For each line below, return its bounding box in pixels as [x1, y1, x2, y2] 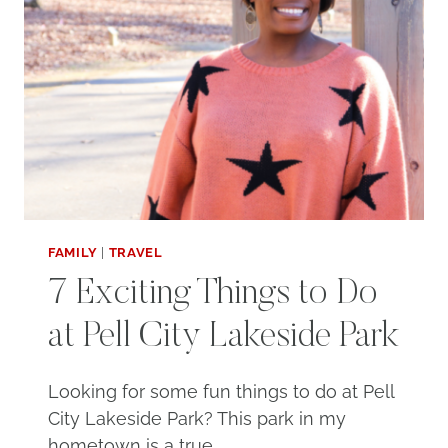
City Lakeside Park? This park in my [48, 408, 346, 430]
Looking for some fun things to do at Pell [48, 381, 394, 403]
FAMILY [48, 244, 98, 260]
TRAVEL [108, 244, 163, 260]
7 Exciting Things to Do [48, 277, 378, 314]
